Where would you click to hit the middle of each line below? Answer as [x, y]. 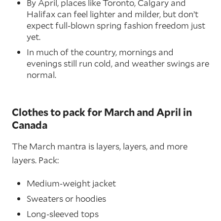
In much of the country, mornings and [100, 52]
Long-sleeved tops [63, 214]
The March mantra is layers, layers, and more [100, 147]
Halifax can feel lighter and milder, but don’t [112, 14]
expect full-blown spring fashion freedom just [116, 26]
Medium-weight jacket [71, 184]
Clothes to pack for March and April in [102, 112]
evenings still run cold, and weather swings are [118, 64]
